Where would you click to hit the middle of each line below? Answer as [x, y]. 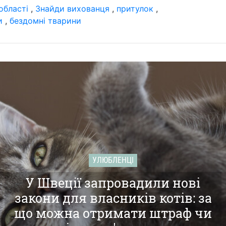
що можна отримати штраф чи [113, 213]
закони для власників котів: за [113, 198]
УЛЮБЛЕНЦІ [113, 160]
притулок [135, 8]
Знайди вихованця [72, 8]
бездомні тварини [45, 20]
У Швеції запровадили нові [113, 183]
